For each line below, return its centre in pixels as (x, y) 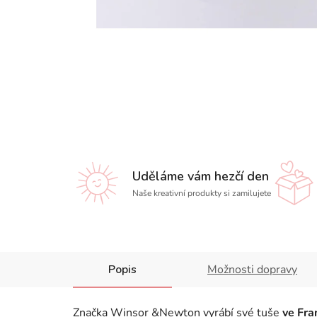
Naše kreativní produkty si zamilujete (202, 193)
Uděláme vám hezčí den (201, 176)
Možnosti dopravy (252, 270)
